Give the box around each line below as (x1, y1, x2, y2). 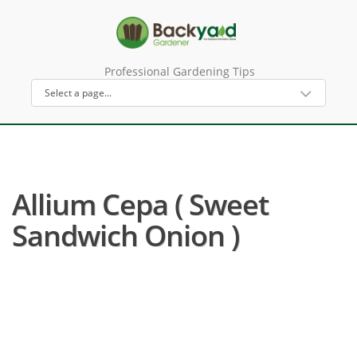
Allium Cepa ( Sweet (12, 185, 269, 224)
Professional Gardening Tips (104, 64, 255, 79)
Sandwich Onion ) (12, 216, 239, 255)
